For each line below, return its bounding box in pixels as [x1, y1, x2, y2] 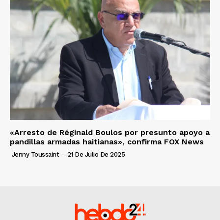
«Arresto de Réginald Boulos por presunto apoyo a [10, 127, 210, 137]
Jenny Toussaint [11, 150, 59, 158]
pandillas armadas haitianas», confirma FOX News [10, 137, 204, 146]
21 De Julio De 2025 [67, 150, 125, 158]
